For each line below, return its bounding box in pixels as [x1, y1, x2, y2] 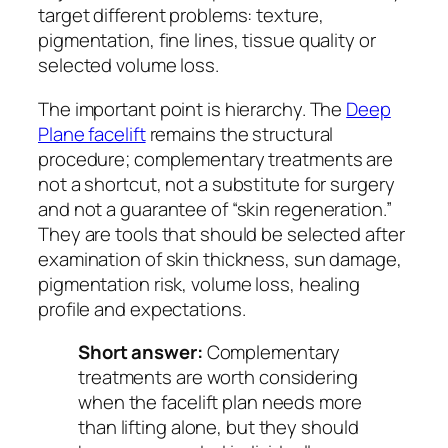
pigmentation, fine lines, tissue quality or [38, 27, 376, 54]
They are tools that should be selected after [38, 220, 405, 247]
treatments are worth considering [78, 364, 358, 391]
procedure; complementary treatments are [38, 145, 394, 172]
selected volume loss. [38, 52, 219, 79]
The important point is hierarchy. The [38, 95, 347, 122]
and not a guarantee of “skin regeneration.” [38, 195, 392, 222]
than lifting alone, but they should [78, 414, 359, 441]
